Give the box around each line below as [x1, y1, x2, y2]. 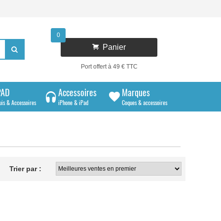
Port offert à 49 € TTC [80, 63, 138, 70]
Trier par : [9, 165, 41, 173]
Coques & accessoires [122, 98, 167, 107]
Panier [99, 43, 126, 51]
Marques [122, 86, 150, 99]
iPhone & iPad [58, 98, 88, 107]
